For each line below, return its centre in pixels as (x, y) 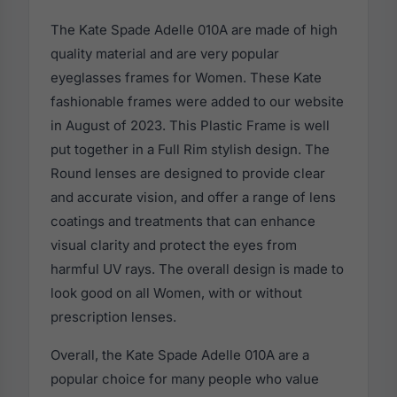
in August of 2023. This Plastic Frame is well (190, 126)
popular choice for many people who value (185, 379)
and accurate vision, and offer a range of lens (193, 198)
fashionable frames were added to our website (197, 102)
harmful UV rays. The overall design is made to (197, 269)
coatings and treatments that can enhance (183, 222)
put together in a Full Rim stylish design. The (190, 150)
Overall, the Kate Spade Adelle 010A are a (180, 355)
